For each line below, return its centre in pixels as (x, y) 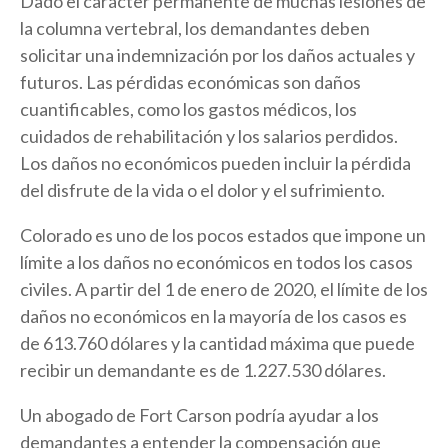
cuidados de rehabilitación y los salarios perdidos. (209, 135)
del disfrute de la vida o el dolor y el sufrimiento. (202, 189)
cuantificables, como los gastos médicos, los (188, 108)
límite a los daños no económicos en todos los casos (216, 261)
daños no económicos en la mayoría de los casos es (213, 315)
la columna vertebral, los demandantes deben (195, 27)
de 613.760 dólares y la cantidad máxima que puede (217, 342)
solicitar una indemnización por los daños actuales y (217, 54)
